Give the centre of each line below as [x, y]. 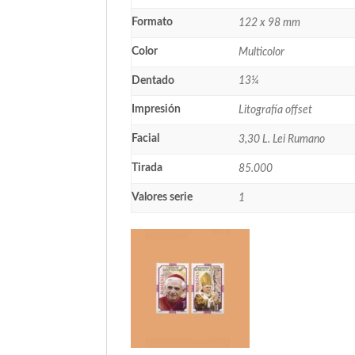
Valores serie [162, 197]
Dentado [153, 80]
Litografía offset [276, 110]
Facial [146, 138]
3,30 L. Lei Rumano [282, 139]
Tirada [147, 168]
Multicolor [262, 52]
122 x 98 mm [270, 23]
